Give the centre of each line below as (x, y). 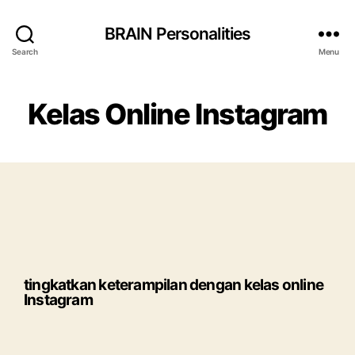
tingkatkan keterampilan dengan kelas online (174, 285)
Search (25, 51)
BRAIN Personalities (177, 33)
